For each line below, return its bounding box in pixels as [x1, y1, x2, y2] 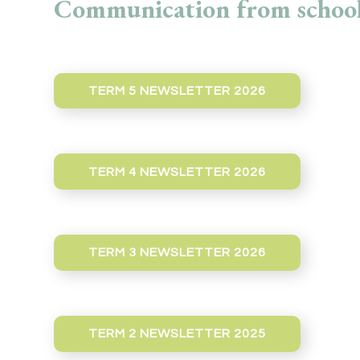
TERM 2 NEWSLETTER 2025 [88, 327, 266, 341]
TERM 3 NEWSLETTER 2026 [88, 246, 266, 260]
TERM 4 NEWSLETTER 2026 [88, 165, 266, 178]
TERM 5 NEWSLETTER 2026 [88, 84, 266, 97]
